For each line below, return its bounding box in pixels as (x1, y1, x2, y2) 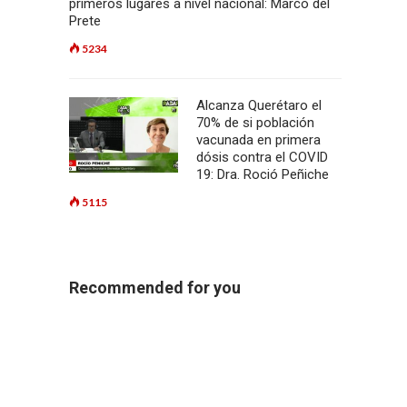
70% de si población (196, 114, 314, 131)
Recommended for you (69, 278, 241, 297)
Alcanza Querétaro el (196, 97, 322, 114)
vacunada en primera (196, 132, 321, 148)
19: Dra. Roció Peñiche (196, 166, 329, 183)
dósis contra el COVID (196, 149, 328, 165)
